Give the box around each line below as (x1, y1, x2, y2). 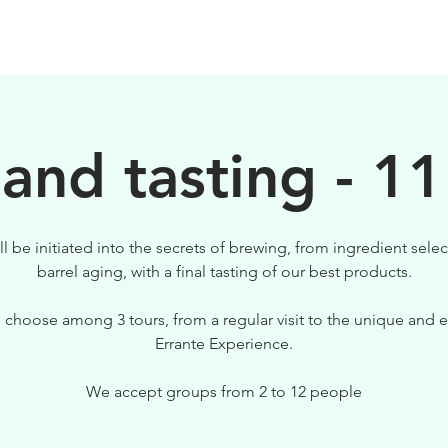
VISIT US (349, 27, 418, 50)
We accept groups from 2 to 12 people (86, 381, 362, 401)
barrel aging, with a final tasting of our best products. (36, 261, 412, 281)
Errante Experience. (155, 333, 293, 353)
